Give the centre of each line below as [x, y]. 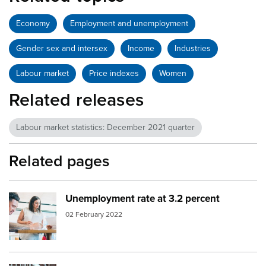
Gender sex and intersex [62, 49]
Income [141, 49]
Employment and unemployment [129, 24]
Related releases [77, 100]
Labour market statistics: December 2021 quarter [105, 128]
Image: [27, 201]
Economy [33, 24]
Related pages [60, 162]
